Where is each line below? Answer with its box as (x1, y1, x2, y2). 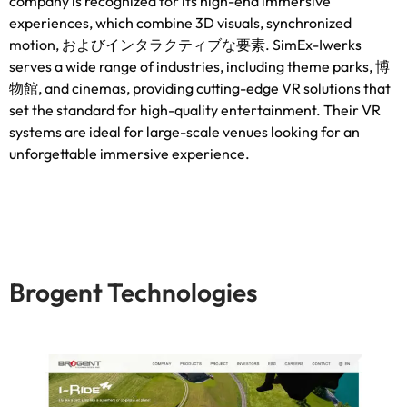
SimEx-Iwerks (273, 35, 362, 54)
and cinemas (45, 78, 126, 97)
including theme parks (226, 56, 369, 75)
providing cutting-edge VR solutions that (133, 78, 391, 97)
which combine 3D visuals (95, 13, 260, 32)
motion (9, 35, 55, 54)
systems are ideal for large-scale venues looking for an (9, 122, 360, 141)
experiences (9, 13, 89, 32)
